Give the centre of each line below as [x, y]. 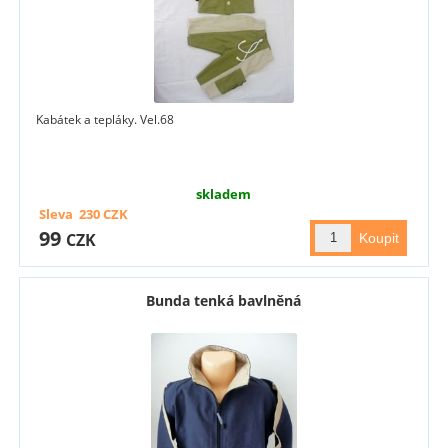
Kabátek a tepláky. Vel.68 [105, 119]
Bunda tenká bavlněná [224, 300]
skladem [224, 193]
